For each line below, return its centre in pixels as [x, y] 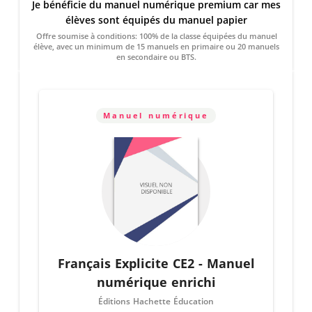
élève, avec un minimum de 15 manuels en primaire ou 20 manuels [135, 46]
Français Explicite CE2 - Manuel [156, 263]
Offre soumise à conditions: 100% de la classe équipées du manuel [142, 36]
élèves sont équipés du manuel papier [172, 20]
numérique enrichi [156, 282]
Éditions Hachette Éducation [156, 301]
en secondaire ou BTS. [156, 57]
